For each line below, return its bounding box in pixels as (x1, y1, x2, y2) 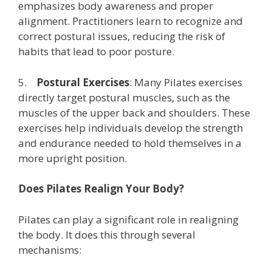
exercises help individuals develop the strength (18, 120, 243, 135)
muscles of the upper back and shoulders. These (18, 105, 250, 120)
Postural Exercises (36, 75, 129, 89)
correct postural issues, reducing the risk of (18, 29, 225, 43)
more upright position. (18, 151, 127, 165)
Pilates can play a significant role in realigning (18, 212, 239, 226)
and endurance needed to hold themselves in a (18, 135, 242, 150)
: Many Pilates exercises (129, 75, 242, 89)
